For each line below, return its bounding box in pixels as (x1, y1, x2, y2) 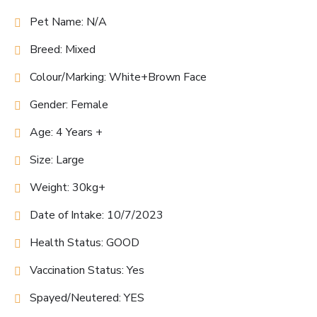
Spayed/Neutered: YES (30, 290, 144, 306)
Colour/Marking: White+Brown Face (30, 69, 207, 86)
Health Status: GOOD (30, 235, 139, 251)
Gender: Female (30, 97, 108, 113)
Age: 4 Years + (30, 125, 103, 141)
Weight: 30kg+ (30, 180, 105, 196)
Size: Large (30, 152, 84, 168)
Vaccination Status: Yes (30, 263, 144, 279)
